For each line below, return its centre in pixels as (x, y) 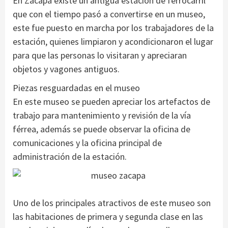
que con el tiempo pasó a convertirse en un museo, (109, 14)
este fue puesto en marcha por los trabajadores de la (113, 28)
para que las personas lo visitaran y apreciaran (100, 55)
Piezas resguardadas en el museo (76, 88)
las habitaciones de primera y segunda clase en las (108, 217)
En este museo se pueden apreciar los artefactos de (111, 102)
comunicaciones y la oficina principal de (87, 143)
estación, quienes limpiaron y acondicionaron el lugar (113, 42)
